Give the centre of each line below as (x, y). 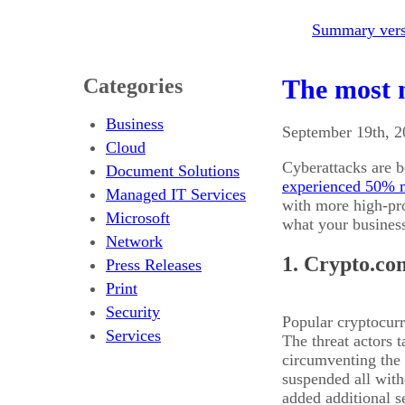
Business (135, 123)
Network (134, 241)
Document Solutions (173, 170)
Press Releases (154, 264)
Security (133, 311)
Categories (133, 85)
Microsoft (138, 217)
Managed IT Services (176, 194)
